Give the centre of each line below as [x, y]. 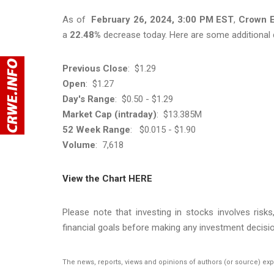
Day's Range [89, 99]
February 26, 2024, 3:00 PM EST [161, 19]
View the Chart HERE [107, 178]
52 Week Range [96, 129]
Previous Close [95, 68]
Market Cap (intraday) [109, 114]
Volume [79, 145]
